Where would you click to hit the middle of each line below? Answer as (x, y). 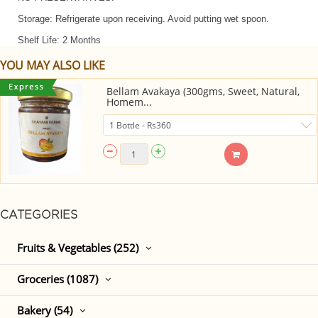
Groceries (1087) (57, 279)
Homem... (129, 102)
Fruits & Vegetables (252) (78, 248)
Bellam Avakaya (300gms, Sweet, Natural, (203, 91)
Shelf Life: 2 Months (59, 40)
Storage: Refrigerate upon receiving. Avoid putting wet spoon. (143, 19)
